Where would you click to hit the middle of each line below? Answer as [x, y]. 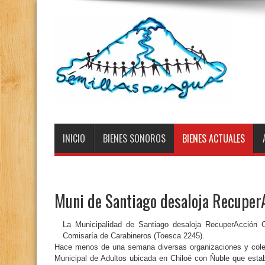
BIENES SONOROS [134, 138]
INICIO [74, 138]
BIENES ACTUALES [214, 138]
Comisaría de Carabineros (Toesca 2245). [134, 236]
